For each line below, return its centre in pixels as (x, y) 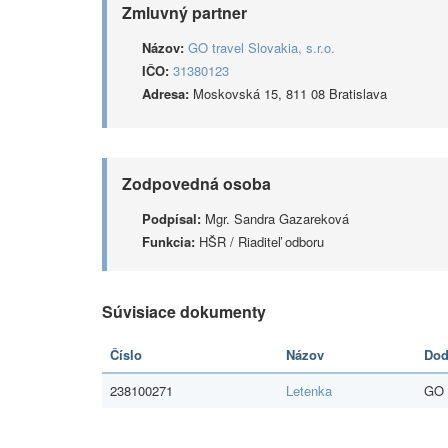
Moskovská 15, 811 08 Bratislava (288, 93)
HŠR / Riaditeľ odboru (259, 241)
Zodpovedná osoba (196, 183)
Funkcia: (168, 241)
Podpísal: (171, 218)
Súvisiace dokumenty (184, 311)
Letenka (309, 390)
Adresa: (165, 93)
